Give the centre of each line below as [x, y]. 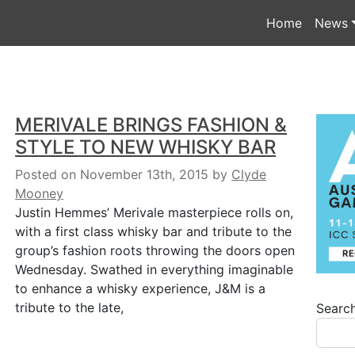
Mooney [40, 193]
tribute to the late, [70, 307]
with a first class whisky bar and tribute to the [154, 231]
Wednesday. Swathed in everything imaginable [155, 269]
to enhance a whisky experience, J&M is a [141, 288]
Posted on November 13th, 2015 [112, 174]
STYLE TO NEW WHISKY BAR [146, 147]
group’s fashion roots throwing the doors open [155, 250]
